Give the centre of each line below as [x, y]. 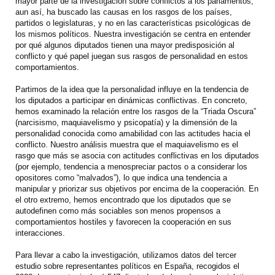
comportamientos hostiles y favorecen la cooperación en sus [123, 222]
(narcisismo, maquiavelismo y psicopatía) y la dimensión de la [126, 123]
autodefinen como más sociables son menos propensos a [118, 211]
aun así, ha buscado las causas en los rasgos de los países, [124, 12]
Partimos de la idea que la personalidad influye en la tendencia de [132, 90]
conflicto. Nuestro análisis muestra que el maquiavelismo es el [127, 145]
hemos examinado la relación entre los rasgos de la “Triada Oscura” [136, 112]
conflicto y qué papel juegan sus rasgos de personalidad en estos [132, 56]
